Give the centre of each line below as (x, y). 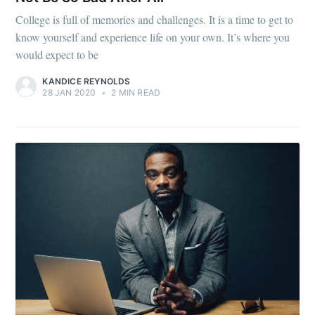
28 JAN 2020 (69, 92)
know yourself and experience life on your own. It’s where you (153, 37)
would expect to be (57, 54)
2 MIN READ (135, 92)
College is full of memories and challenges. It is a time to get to (155, 19)
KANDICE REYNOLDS (86, 81)
